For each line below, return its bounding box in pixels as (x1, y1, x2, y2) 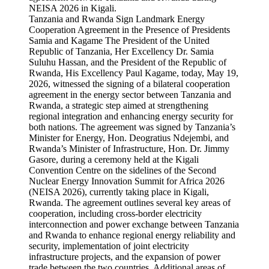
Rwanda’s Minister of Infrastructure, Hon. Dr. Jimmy (29, 144, 229, 154)
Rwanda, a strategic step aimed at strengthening (29, 100, 208, 110)
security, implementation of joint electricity (29, 241, 189, 251)
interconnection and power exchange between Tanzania (29, 219, 239, 229)
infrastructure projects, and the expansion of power (29, 252, 220, 262)
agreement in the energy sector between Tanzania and (29, 89, 231, 100)
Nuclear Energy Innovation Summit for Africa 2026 (29, 176, 225, 186)
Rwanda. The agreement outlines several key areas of (29, 198, 231, 208)
